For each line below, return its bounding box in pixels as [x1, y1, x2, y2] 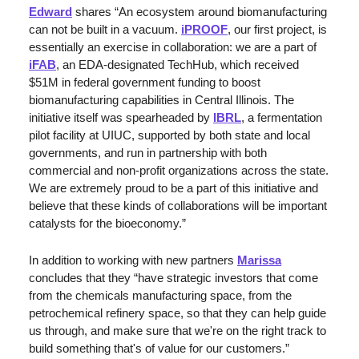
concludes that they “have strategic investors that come [29, 270, 318, 284]
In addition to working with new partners [29, 252, 237, 267]
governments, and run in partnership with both [29, 145, 267, 159]
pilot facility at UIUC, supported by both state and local [29, 127, 310, 142]
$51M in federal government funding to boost [29, 75, 260, 89]
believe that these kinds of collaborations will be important [29, 198, 327, 212]
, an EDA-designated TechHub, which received [56, 57, 299, 71]
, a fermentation [241, 110, 322, 124]
